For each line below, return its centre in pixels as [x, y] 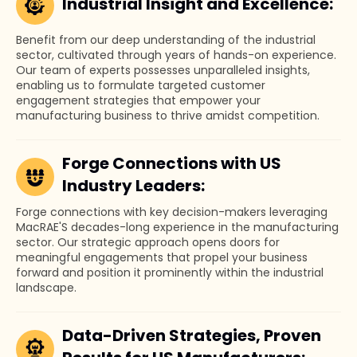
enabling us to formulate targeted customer [141, 85]
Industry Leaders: [133, 186]
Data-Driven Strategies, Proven [192, 335]
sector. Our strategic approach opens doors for [148, 242]
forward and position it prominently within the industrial [170, 273]
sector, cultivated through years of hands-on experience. [176, 55]
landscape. [46, 288]
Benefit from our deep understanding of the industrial [166, 40]
